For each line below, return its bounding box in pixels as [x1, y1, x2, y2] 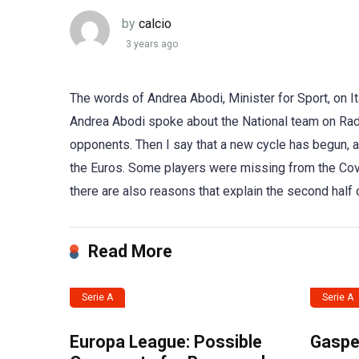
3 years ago [126, 38, 178, 50]
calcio [139, 15, 171, 31]
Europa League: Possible [70, 332, 262, 352]
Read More [88, 241, 172, 261]
